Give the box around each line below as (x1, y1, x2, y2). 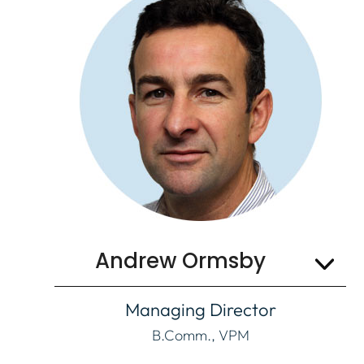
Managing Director (124, 298, 276, 322)
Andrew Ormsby (94, 246, 266, 276)
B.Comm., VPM (151, 326, 249, 345)
